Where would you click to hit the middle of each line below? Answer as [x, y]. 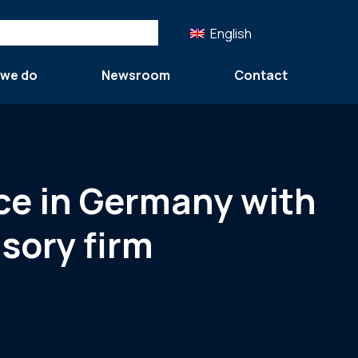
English [231, 33]
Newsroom [136, 75]
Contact [261, 75]
